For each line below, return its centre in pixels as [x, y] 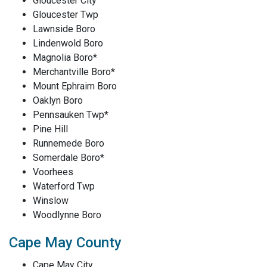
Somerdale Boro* [69, 158]
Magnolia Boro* [65, 58]
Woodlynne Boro [67, 215]
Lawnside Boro [64, 29]
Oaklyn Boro [58, 100]
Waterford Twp [64, 186]
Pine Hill [50, 129]
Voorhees [53, 172]
